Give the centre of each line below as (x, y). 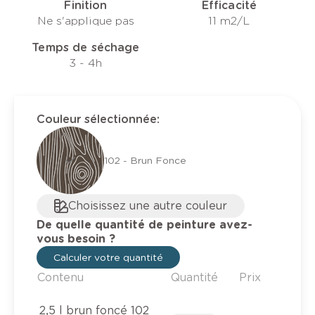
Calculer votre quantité (108, 258)
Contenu (60, 278)
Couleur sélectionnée (97, 120)
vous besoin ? (76, 239)
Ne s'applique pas (85, 21)
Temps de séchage (86, 48)
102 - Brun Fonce (145, 161)
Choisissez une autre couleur (148, 206)
